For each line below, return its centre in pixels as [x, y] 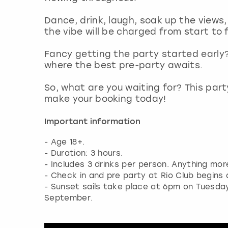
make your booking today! [105, 98]
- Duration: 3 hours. [84, 153]
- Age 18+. [65, 142]
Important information [92, 122]
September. [69, 198]
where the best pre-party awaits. [124, 65]
